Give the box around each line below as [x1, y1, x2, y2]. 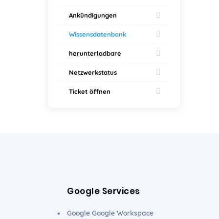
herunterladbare [65, 49, 121, 57]
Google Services [67, 185, 140, 197]
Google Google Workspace [67, 209, 153, 218]
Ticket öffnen [65, 88, 110, 95]
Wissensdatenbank [65, 30, 126, 38]
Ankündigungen [65, 11, 117, 19]
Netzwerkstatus [65, 68, 117, 76]
